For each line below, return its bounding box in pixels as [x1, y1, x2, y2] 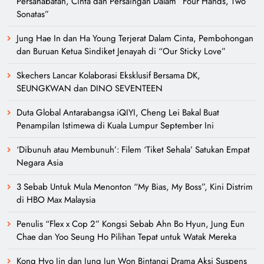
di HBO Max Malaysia [16, 193, 95, 206]
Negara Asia [16, 156, 63, 169]
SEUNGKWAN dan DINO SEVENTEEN [16, 81, 163, 95]
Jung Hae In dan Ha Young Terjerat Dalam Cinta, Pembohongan [16, 31, 253, 45]
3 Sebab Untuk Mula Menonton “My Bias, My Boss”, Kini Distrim [16, 180, 253, 193]
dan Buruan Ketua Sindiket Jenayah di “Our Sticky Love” [16, 44, 226, 58]
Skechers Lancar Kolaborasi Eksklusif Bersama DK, [16, 68, 200, 82]
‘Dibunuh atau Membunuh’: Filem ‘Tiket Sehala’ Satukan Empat [16, 143, 250, 156]
